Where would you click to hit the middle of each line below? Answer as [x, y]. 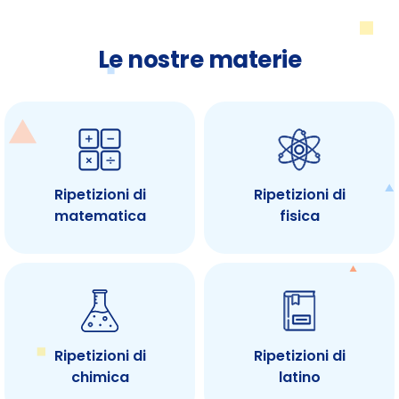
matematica [100, 216]
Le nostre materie [199, 60]
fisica [299, 216]
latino [299, 378]
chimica [100, 378]
